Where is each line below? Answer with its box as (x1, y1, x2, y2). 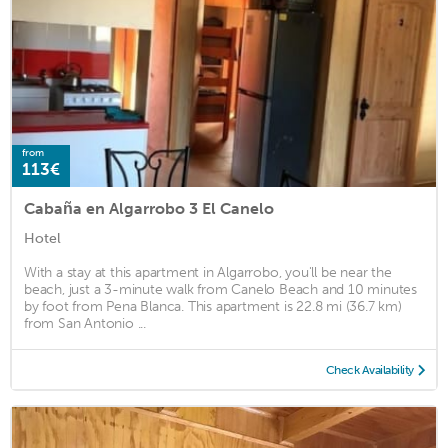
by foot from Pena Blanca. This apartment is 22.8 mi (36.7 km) (24, 297, 402, 315)
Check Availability (325, 362, 414, 377)
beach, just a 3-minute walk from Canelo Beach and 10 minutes (24, 280, 417, 298)
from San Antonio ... (24, 314, 147, 332)
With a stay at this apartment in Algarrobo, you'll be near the (24, 263, 392, 281)
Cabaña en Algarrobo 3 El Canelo (24, 198, 274, 218)
